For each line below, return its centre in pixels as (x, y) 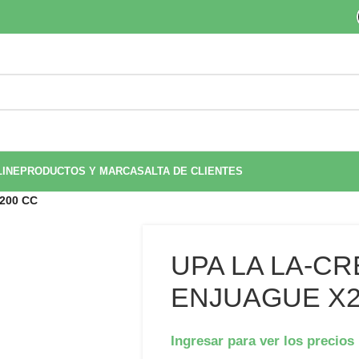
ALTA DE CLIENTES (194, 171)
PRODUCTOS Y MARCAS (82, 171)
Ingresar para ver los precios (262, 341)
